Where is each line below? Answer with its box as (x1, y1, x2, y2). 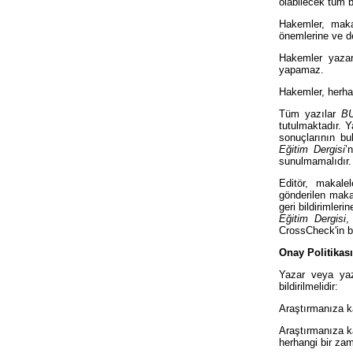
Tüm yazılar (279, 107, 341, 120)
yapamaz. (279, 63, 324, 76)
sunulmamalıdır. (279, 154, 351, 167)
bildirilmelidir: (279, 280, 338, 292)
